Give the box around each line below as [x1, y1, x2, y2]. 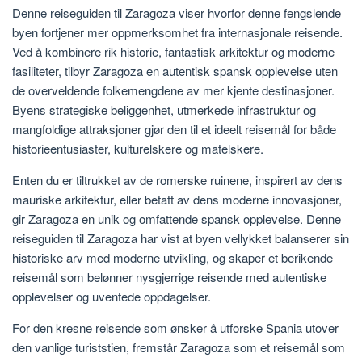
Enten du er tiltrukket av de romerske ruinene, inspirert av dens [12, 171, 343, 189]
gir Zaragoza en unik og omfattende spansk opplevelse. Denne [12, 210, 341, 228]
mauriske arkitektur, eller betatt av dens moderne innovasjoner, [12, 191, 342, 208]
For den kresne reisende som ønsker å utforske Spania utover [12, 319, 339, 337]
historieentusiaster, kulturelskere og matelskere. [12, 140, 263, 158]
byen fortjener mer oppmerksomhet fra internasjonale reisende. [12, 23, 343, 41]
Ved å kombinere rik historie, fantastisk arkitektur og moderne [12, 43, 335, 61]
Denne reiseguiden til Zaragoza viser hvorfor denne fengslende [12, 4, 341, 22]
